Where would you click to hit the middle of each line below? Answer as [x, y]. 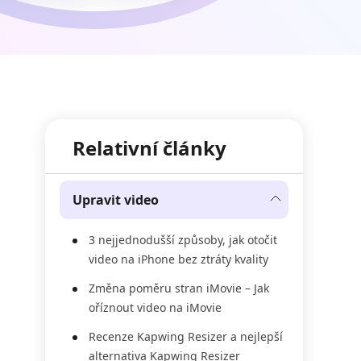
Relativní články [149, 148]
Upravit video [116, 200]
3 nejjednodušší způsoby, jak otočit [183, 240]
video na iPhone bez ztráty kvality [178, 259]
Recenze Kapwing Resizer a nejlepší [186, 336]
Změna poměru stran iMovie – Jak [179, 288]
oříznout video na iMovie [155, 307]
